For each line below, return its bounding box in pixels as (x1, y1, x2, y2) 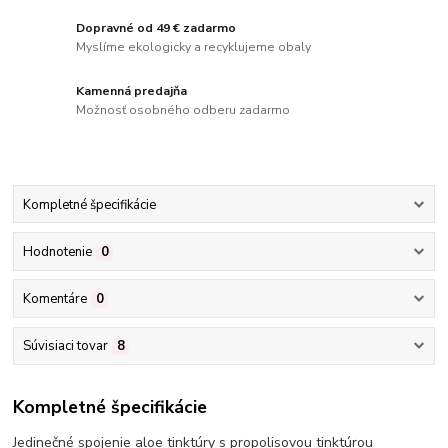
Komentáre (22, 290, 87, 309)
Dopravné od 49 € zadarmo (76, 19, 237, 36)
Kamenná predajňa (76, 82, 188, 99)
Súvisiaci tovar (22, 337, 108, 356)
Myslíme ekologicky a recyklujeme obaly (76, 39, 312, 56)
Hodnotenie (22, 242, 92, 261)
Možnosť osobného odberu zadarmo (76, 102, 291, 119)
